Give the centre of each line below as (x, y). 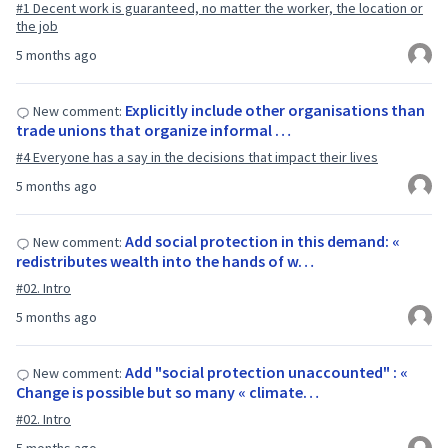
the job (37, 26)
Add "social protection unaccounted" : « (266, 372)
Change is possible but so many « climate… (167, 392)
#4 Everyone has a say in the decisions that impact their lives (197, 157)
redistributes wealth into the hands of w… (165, 261)
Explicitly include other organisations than (275, 110)
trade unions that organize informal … (153, 130)
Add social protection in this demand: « (262, 241)
